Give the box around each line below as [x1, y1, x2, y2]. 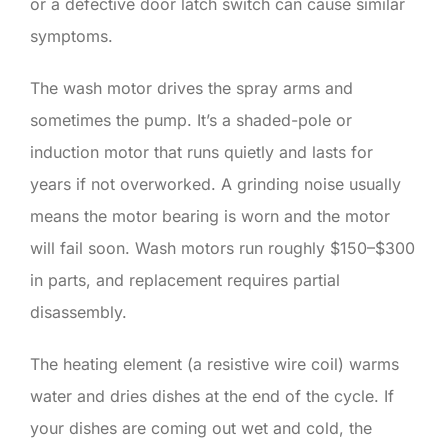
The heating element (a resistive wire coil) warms [30, 353, 399, 374]
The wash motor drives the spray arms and [30, 77, 353, 98]
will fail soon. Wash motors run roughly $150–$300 [30, 237, 415, 258]
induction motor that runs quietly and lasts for [30, 141, 373, 162]
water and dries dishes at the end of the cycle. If [30, 385, 394, 406]
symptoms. [30, 25, 113, 46]
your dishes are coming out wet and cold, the [30, 417, 372, 438]
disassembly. [30, 301, 127, 322]
